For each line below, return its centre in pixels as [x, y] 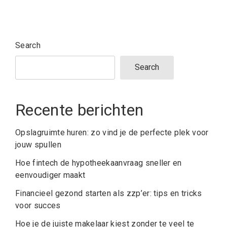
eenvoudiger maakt [50, 175]
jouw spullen [38, 145]
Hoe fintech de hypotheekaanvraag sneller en [99, 163]
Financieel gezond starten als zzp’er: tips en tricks [109, 194]
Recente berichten [80, 110]
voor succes [38, 206]
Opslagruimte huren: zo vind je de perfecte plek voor [112, 133]
